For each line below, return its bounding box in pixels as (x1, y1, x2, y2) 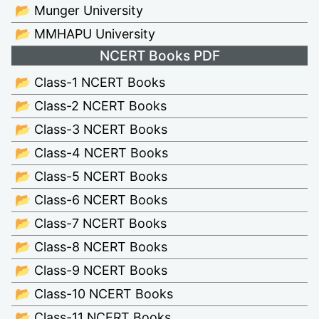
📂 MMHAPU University (15, 26, 155, 42)
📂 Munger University (15, 3, 143, 19)
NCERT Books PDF (99, 47, 220, 65)
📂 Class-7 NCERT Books (15, 216, 167, 231)
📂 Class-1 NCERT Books (15, 75, 165, 90)
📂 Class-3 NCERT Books (15, 122, 167, 137)
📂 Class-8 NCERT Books (15, 239, 167, 255)
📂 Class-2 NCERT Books (15, 98, 167, 114)
